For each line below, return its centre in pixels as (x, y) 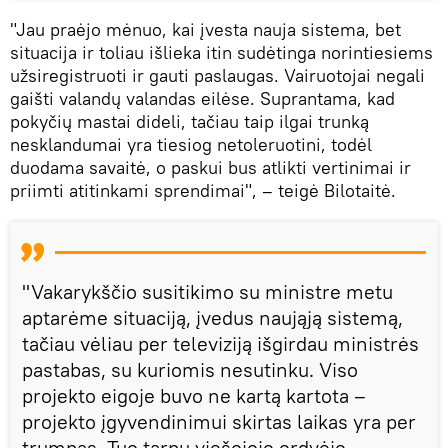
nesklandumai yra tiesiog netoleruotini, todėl (191, 144)
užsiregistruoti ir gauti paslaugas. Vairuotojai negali (217, 75)
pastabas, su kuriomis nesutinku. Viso (190, 369)
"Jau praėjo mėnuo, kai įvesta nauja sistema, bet (205, 29)
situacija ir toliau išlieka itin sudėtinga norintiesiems (221, 52)
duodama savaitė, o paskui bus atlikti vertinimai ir (210, 167)
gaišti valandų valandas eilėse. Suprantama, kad (202, 98)
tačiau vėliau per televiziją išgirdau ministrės (220, 343)
